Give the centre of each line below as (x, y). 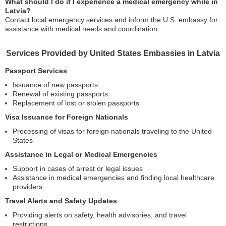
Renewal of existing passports (60, 94)
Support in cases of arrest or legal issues (78, 169)
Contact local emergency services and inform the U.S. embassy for (111, 20)
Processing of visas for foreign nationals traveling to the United (112, 131)
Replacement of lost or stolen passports (76, 103)
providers (27, 187)
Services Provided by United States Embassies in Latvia (113, 53)
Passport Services (36, 71)
